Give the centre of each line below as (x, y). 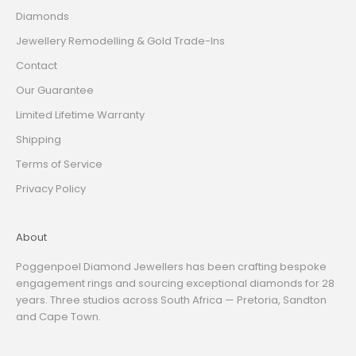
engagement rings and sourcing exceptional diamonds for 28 (175, 284)
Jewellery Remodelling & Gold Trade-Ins (120, 41)
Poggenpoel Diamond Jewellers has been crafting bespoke (171, 267)
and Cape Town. (58, 317)
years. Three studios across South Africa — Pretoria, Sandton (171, 300)
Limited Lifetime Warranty (80, 115)
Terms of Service (59, 164)
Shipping (39, 140)
